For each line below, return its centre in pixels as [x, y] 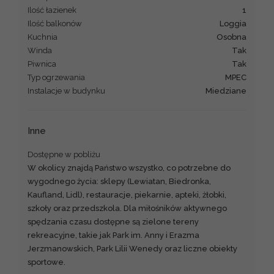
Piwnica [42, 64]
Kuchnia [43, 37]
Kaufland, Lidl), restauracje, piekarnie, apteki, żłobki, [127, 194]
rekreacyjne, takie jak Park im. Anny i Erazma [113, 235]
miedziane [229, 91]
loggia [235, 23]
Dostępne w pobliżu [64, 154]
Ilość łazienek [52, 10]
